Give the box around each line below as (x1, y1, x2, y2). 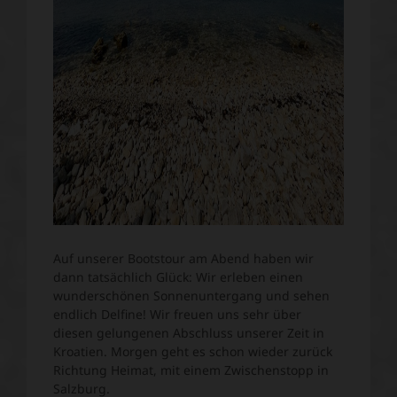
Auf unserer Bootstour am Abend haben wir (53, 250, 314, 268)
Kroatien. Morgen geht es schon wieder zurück (53, 343, 332, 361)
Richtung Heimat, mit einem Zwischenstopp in (53, 362, 329, 379)
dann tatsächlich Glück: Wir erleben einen (53, 269, 303, 286)
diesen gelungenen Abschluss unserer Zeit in (53, 324, 324, 342)
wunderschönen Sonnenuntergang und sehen (53, 287, 330, 305)
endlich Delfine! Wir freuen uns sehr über (53, 306, 301, 323)
